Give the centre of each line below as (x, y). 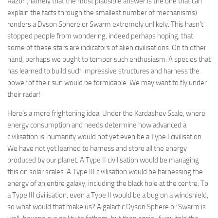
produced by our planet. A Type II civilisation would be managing (103, 160)
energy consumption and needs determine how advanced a (97, 125)
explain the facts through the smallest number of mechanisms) (102, 13)
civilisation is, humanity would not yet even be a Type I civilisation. (105, 137)
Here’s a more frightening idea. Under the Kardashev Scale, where (106, 113)
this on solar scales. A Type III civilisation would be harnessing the (105, 172)
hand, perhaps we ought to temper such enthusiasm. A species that (109, 59)
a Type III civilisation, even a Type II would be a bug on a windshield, (108, 195)
